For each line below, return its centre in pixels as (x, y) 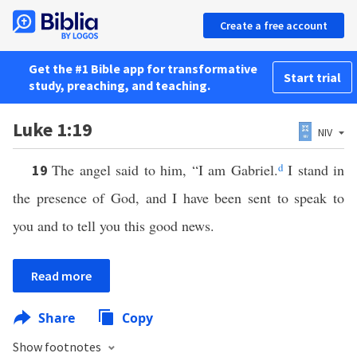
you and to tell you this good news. (114, 226)
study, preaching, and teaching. (120, 85)
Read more (61, 276)
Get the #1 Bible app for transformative (143, 69)
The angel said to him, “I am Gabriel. (165, 170)
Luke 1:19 (53, 129)
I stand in (314, 170)
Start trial (312, 77)
